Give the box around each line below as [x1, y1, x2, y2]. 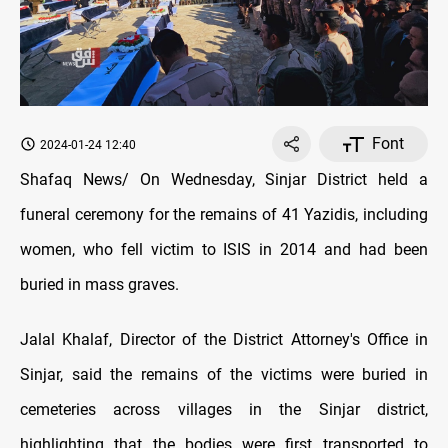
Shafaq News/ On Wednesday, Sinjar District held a [20, 170, 428, 190]
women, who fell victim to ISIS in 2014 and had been [20, 240, 428, 260]
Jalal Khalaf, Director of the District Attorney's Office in [20, 330, 428, 350]
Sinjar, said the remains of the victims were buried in [20, 365, 428, 385]
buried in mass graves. [20, 275, 187, 295]
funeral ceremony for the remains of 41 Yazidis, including [20, 205, 428, 225]
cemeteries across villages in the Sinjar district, [20, 400, 428, 420]
